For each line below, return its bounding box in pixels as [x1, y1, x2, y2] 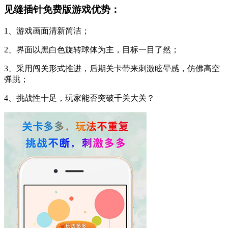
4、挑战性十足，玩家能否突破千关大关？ [4, 93, 155, 102]
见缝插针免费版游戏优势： [4, 4, 120, 15]
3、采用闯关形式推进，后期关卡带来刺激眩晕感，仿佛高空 [4, 64, 220, 73]
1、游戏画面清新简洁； [4, 26, 90, 35]
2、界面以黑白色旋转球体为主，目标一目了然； [4, 45, 179, 54]
